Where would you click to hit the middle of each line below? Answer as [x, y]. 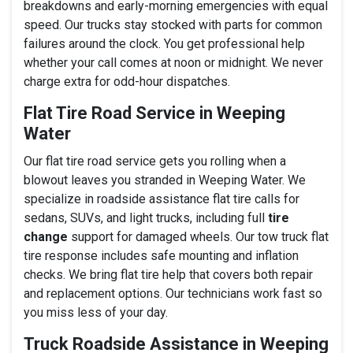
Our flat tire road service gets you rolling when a [155, 161]
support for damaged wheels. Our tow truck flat [198, 236]
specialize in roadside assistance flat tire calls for [162, 199]
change [46, 236]
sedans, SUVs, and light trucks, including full [146, 217]
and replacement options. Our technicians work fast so [173, 293]
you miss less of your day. [96, 312]
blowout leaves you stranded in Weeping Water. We [165, 180]
